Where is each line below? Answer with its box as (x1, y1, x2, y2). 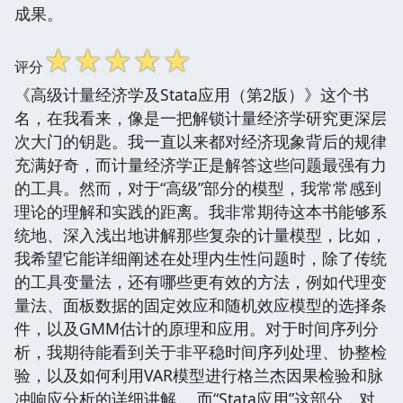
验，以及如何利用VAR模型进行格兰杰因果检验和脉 (14, 363, 383, 386)
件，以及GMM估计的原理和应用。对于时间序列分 (14, 317, 379, 339)
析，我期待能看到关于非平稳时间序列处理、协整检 (14, 340, 387, 363)
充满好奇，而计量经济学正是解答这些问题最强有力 (14, 153, 387, 175)
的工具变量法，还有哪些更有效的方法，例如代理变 (14, 270, 387, 292)
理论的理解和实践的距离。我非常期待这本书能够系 (14, 200, 387, 222)
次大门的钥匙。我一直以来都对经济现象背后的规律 (14, 130, 387, 152)
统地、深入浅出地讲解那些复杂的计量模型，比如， (14, 223, 387, 246)
